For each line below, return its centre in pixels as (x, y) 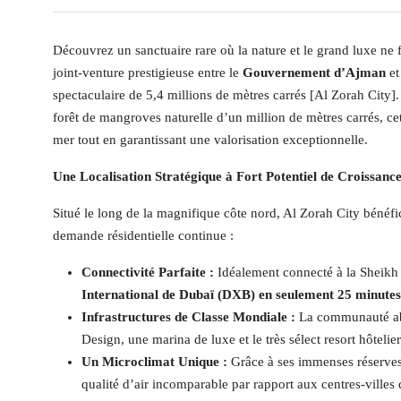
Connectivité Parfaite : (148, 272)
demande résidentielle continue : (143, 235)
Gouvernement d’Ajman (314, 73)
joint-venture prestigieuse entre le (148, 73)
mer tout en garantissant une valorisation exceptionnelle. (210, 140)
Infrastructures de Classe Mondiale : (188, 317)
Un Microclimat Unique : (154, 362)
